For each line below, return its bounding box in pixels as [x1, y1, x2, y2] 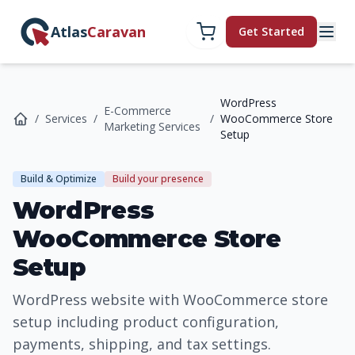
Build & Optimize [21, 172, 97, 185]
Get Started [239, 24, 304, 39]
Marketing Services [104, 119, 200, 134]
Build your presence [113, 172, 204, 185]
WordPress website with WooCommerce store [13, 290, 328, 309]
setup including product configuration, [13, 312, 279, 331]
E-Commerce [104, 103, 171, 118]
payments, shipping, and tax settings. [13, 334, 271, 353]
